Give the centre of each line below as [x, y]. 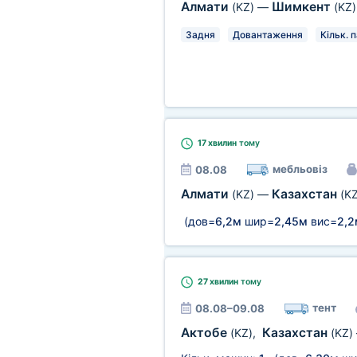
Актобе [205, 333]
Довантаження [267, 35]
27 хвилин [218, 282]
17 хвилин [217, 143]
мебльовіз [300, 169]
